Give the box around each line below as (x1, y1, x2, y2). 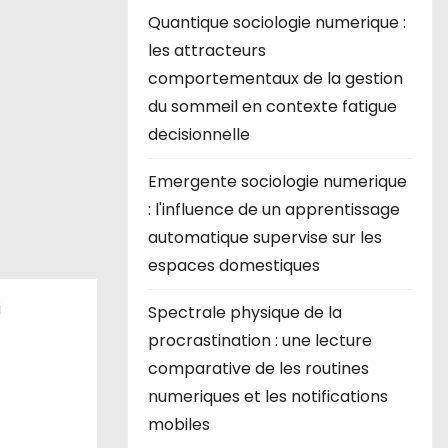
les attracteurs (148, 39, 266, 62)
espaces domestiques (148, 254, 320, 277)
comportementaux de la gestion (148, 67, 403, 90)
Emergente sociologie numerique (148, 170, 407, 193)
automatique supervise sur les (148, 226, 382, 249)
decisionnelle (148, 123, 250, 146)
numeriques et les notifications (148, 385, 388, 408)
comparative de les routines (148, 357, 369, 380)
